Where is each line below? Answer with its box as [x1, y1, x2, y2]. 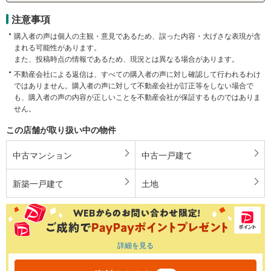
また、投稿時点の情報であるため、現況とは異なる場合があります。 [14, 53, 239, 64]
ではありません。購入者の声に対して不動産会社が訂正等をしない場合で [14, 79, 253, 90]
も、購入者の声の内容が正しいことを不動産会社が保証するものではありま [14, 91, 261, 102]
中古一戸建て [142, 148, 192, 161]
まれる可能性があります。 [14, 41, 101, 52]
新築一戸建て [13, 177, 64, 189]
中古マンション [13, 148, 72, 161]
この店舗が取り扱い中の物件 [6, 123, 116, 135]
